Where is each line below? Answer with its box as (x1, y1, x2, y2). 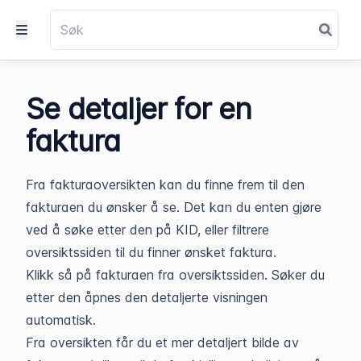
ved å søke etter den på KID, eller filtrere (26, 222, 269, 238)
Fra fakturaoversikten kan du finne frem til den (26, 176, 305, 193)
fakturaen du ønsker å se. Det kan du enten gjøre (26, 199, 322, 215)
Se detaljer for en (26, 91, 252, 127)
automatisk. (26, 312, 96, 328)
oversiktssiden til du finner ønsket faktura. (26, 244, 276, 260)
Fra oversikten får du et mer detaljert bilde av (26, 334, 299, 351)
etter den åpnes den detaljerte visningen (26, 289, 268, 305)
